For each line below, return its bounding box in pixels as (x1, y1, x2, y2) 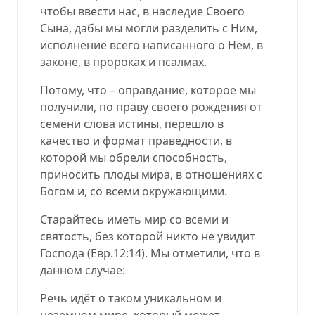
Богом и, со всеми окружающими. (40, 183, 227, 199)
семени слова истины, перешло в (40, 115, 224, 131)
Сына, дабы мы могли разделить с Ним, (40, 20, 257, 36)
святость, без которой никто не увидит (40, 228, 255, 244)
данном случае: (40, 262, 125, 278)
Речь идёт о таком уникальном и (40, 290, 221, 306)
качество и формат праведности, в (40, 132, 232, 148)
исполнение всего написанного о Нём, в (40, 37, 263, 53)
